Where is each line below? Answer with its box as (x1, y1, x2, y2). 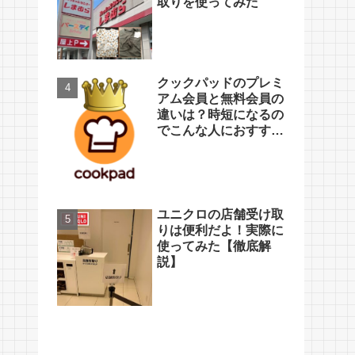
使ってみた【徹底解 (157, 239, 271, 253)
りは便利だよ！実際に (157, 223, 284, 237)
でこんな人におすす (157, 124, 271, 138)
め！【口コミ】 (157, 139, 246, 154)
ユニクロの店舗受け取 (157, 207, 284, 221)
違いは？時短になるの (157, 108, 284, 122)
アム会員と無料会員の (157, 92, 284, 106)
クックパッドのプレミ (157, 76, 284, 90)
